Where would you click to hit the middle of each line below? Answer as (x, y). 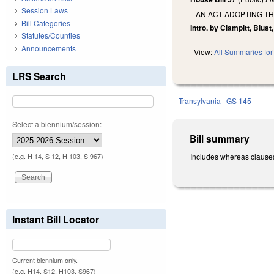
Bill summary (220, 139)
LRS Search (39, 76)
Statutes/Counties (51, 35)
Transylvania (200, 101)
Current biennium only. (45, 260)
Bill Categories (46, 23)
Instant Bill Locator (56, 219)
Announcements (49, 48)
